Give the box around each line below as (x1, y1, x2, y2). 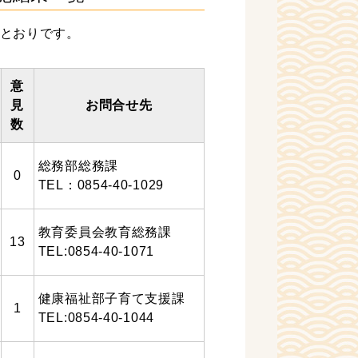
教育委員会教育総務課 (38, 225, 172, 239)
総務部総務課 (38, 159, 118, 173)
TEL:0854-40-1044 (38, 311, 154, 324)
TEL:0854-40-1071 (38, 245, 154, 258)
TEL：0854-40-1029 (38, 178, 164, 192)
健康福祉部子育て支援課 (38, 292, 185, 305)
